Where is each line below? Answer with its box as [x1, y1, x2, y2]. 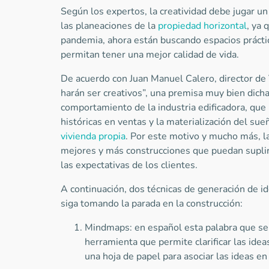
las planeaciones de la [60, 19, 158, 32]
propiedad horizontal [157, 19, 247, 32]
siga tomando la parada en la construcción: [60, 197, 245, 210]
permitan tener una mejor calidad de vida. [60, 48, 241, 61]
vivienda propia [60, 130, 125, 143]
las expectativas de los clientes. [60, 159, 200, 172]
